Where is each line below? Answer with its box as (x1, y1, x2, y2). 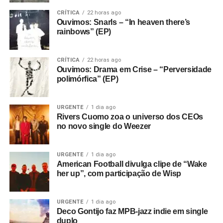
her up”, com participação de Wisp (56, 169, 182, 178)
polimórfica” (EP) (56, 75, 118, 83)
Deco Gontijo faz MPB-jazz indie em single (56, 207, 208, 216)
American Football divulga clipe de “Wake (56, 160, 207, 168)
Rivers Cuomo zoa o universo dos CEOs (56, 112, 204, 121)
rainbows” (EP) (56, 27, 111, 36)
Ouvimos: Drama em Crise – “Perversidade (56, 65, 212, 74)
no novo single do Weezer (56, 122, 151, 130)
